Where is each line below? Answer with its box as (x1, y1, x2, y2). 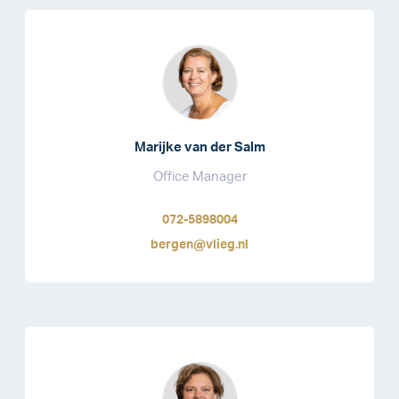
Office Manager (152, 169, 247, 183)
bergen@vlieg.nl (151, 238, 248, 251)
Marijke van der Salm (134, 140, 265, 154)
